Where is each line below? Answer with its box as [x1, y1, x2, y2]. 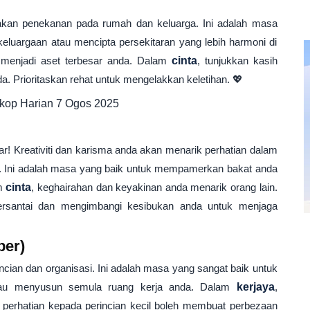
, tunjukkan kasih [197, 55, 277, 66]
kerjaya [236, 281, 275, 293]
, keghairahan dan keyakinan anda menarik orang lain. [31, 181, 277, 193]
